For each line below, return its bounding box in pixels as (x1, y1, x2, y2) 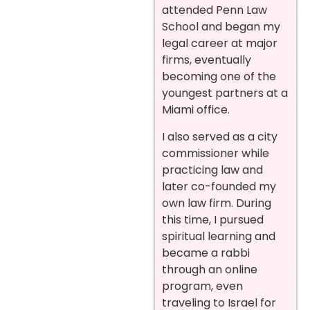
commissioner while (162, 145, 269, 161)
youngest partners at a (162, 85, 288, 102)
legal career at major (162, 35, 277, 52)
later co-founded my (162, 178, 276, 194)
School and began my (162, 19, 280, 35)
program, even (162, 277, 243, 294)
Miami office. (162, 102, 230, 118)
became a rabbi (162, 244, 250, 261)
